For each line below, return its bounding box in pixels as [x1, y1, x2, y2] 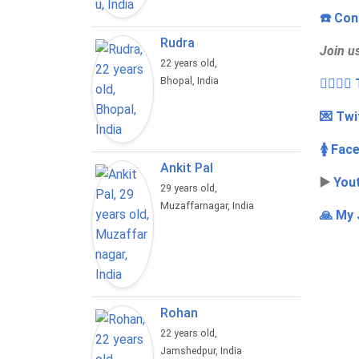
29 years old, [160, 183, 220, 195]
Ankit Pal [160, 160, 214, 176]
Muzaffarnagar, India [160, 200, 255, 212]
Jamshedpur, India [160, 345, 243, 357]
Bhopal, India [160, 75, 220, 87]
